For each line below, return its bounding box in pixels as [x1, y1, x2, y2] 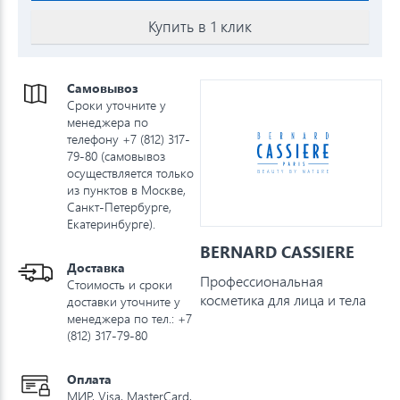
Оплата [67, 370, 112, 387]
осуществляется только [67, 163, 194, 181]
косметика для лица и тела [200, 289, 366, 309]
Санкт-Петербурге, [67, 197, 171, 215]
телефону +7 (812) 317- [67, 129, 190, 147]
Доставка [67, 258, 125, 276]
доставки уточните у [67, 292, 180, 310]
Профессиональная [200, 271, 323, 290]
